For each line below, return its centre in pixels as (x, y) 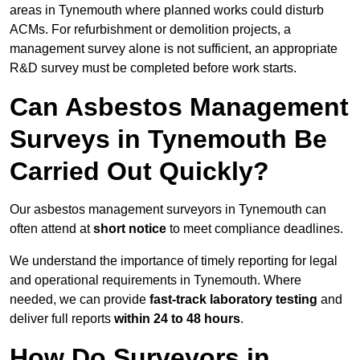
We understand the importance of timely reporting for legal (174, 261)
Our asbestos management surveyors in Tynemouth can (168, 210)
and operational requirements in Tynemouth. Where (155, 280)
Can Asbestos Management (179, 107)
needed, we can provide (80, 300)
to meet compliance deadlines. (255, 229)
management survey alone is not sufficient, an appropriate (174, 49)
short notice (130, 229)
